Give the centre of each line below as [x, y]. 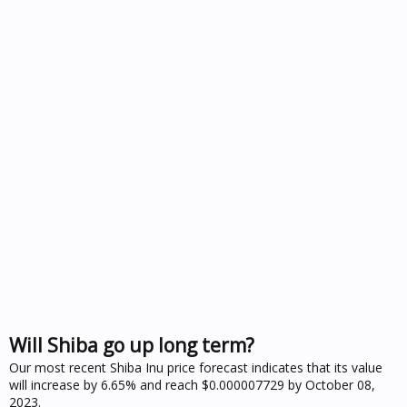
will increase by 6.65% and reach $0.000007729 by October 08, [192, 384]
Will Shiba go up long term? [132, 345]
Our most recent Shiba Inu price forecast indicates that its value [196, 367]
